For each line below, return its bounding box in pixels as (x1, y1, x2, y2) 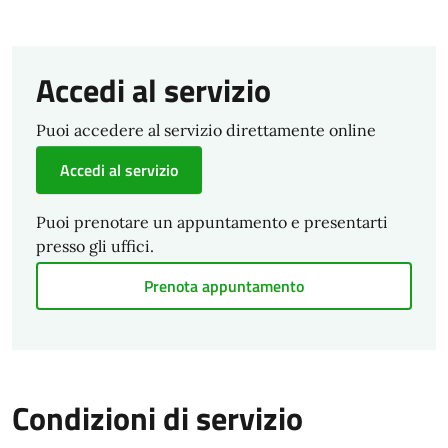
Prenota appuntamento (144, 274, 304, 298)
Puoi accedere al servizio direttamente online (36, 120, 376, 140)
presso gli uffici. (36, 236, 154, 256)
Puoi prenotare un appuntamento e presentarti (36, 212, 388, 232)
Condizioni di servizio (12, 394, 303, 442)
